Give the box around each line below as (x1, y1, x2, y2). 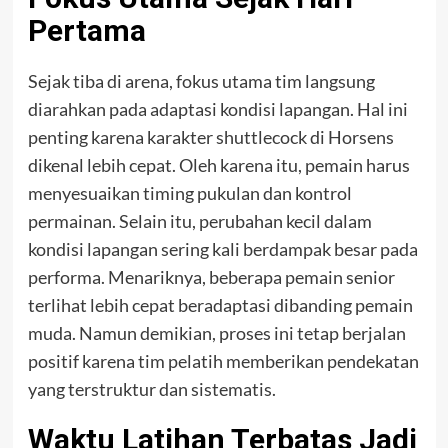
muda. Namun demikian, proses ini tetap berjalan (27, 322, 406, 345)
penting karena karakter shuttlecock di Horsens (27, 126, 394, 149)
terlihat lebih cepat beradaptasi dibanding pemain (27, 294, 413, 317)
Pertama (27, 13, 146, 49)
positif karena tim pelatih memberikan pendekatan (27, 350, 419, 373)
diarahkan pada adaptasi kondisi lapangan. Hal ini (27, 98, 408, 121)
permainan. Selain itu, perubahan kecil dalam (27, 210, 372, 233)
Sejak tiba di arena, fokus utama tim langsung (27, 70, 375, 93)
